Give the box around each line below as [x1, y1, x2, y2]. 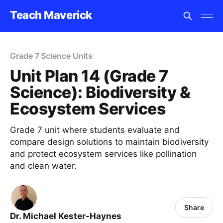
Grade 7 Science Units [10, 51, 93, 61]
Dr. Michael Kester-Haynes [10, 211, 121, 221]
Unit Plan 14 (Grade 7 [10, 66, 168, 86]
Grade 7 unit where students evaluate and [10, 125, 180, 135]
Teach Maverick [10, 8, 92, 21]
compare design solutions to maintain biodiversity [10, 137, 209, 147]
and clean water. [10, 161, 77, 171]
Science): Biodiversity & [10, 83, 191, 102]
